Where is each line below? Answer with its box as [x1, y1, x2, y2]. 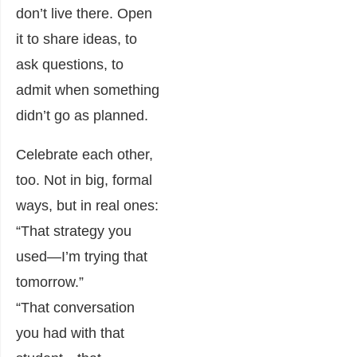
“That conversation [16, 299, 135, 316]
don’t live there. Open [16, 5, 152, 22]
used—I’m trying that [16, 248, 147, 265]
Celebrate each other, [16, 146, 153, 163]
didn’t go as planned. [16, 107, 148, 124]
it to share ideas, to [16, 30, 137, 47]
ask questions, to [16, 56, 124, 73]
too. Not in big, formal [16, 171, 152, 188]
